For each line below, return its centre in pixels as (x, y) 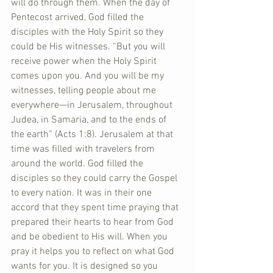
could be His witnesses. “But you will (89, 47)
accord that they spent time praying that (96, 208)
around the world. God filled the (78, 164)
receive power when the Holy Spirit (85, 62)
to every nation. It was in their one (83, 193)
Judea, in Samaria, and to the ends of (90, 120)
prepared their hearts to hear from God (94, 222)
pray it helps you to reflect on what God (94, 252)
